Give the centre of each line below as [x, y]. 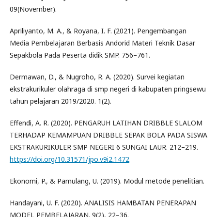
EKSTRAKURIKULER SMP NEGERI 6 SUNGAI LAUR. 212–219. [104, 147]
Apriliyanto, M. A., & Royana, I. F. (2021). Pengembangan [98, 31]
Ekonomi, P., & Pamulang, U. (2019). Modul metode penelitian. [107, 181]
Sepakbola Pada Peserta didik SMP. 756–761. [80, 55]
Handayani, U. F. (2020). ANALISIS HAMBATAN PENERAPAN [103, 202]
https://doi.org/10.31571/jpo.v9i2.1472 [70, 159]
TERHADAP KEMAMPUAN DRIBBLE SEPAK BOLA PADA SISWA [108, 135]
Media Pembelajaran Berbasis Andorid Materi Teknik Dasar [102, 43]
